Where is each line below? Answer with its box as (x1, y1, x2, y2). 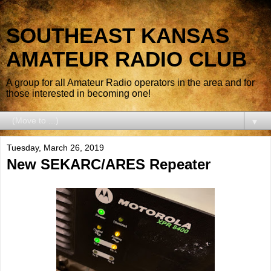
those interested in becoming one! (6, 88, 151, 99)
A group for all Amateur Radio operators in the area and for (6, 77, 255, 88)
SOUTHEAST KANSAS (6, 24, 229, 47)
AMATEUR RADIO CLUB (6, 48, 247, 71)
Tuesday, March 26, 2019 (7, 143, 104, 152)
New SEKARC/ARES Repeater (7, 156, 211, 172)
